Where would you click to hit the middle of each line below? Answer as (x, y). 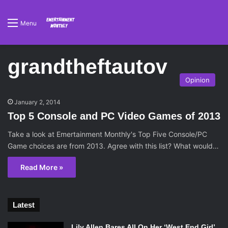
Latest (24, 205)
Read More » (42, 167)
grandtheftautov (88, 67)
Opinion (197, 80)
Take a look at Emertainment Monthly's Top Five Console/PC (107, 134)
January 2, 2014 (37, 102)
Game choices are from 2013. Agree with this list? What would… (113, 146)
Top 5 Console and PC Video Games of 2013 (114, 116)
